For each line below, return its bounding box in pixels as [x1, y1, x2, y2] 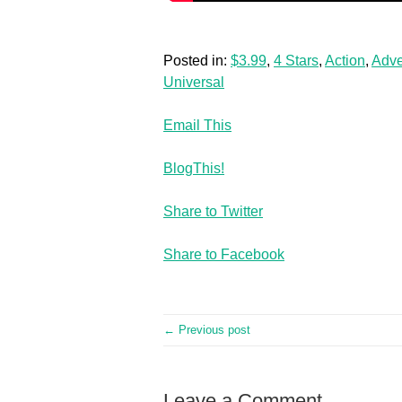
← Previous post [163, 323, 250, 336]
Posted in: [163, 53, 231, 68]
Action [325, 53, 365, 68]
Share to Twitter [163, 204, 263, 219]
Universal [163, 74, 224, 90]
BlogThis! [163, 161, 224, 176]
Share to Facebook [163, 247, 284, 262]
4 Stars [274, 53, 319, 68]
